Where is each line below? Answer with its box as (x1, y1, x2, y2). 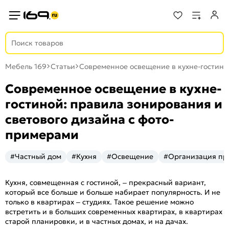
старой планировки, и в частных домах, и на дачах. (5, 217, 188, 226)
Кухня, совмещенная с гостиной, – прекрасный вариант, (5, 178, 206, 187)
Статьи (51, 62, 75, 71)
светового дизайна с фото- (5, 112, 174, 127)
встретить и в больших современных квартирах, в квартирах (5, 207, 222, 216)
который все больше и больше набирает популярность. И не (5, 188, 220, 197)
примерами (5, 127, 79, 143)
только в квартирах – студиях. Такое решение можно (5, 197, 194, 207)
